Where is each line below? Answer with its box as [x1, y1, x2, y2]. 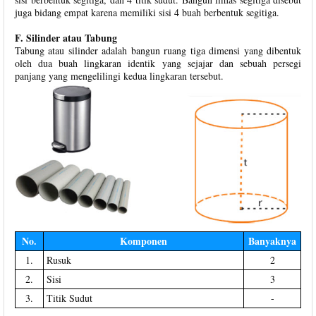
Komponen [120, 233, 167, 248]
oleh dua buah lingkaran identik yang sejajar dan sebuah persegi [15, 56, 301, 70]
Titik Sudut [47, 291, 92, 305]
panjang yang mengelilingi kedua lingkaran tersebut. [15, 68, 224, 83]
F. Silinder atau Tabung [15, 30, 117, 45]
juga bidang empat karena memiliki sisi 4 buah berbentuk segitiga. [15, 5, 279, 19]
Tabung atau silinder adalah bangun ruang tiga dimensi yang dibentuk [15, 43, 301, 57]
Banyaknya [248, 233, 296, 248]
